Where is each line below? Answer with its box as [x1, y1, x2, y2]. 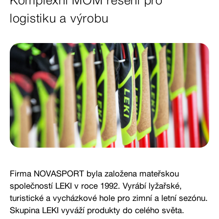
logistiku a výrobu [10, 11, 112, 26]
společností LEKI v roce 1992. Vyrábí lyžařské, [10, 180, 182, 191]
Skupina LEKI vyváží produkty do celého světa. [10, 204, 184, 215]
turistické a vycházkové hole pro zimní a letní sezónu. [10, 192, 208, 203]
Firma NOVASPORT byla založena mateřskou [10, 168, 179, 178]
